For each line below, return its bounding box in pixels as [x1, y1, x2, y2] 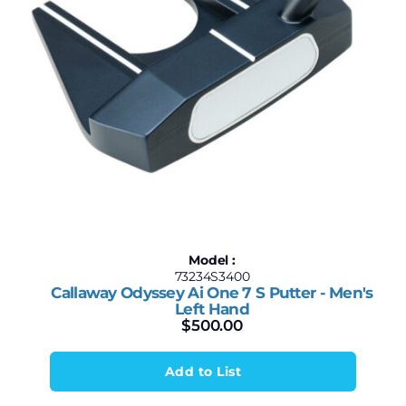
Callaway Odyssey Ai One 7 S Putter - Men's [51, 284, 373, 302]
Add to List [164, 363, 242, 380]
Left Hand [175, 300, 249, 318]
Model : [188, 252, 236, 268]
